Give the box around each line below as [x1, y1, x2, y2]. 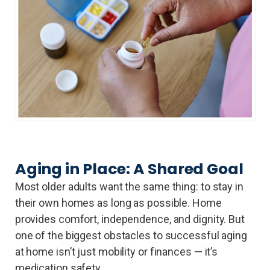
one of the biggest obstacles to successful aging [14, 229, 247, 242]
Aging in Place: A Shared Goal [14, 159, 243, 180]
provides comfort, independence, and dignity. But [14, 213, 245, 226]
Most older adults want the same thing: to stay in [14, 180, 243, 193]
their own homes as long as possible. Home [14, 196, 222, 210]
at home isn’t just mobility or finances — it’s [14, 245, 218, 259]
